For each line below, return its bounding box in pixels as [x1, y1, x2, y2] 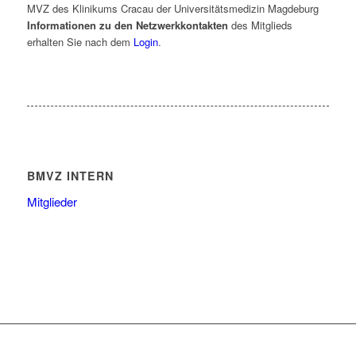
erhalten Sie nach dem [26, 34, 133, 49]
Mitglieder [26, 193, 77, 211]
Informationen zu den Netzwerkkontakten [26, 17, 228, 33]
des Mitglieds [227, 17, 292, 33]
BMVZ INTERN [26, 168, 114, 184]
